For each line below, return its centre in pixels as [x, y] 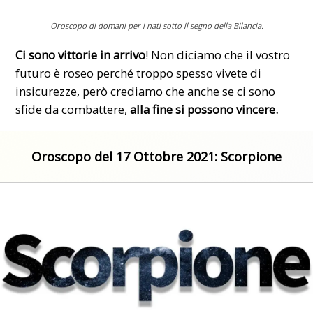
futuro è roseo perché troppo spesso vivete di [139, 73]
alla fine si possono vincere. [204, 109]
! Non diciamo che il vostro [218, 54]
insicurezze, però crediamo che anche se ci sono [146, 91]
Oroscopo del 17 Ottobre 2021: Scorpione [156, 157]
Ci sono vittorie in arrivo [81, 54]
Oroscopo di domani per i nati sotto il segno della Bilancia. [156, 25]
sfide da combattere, [73, 109]
